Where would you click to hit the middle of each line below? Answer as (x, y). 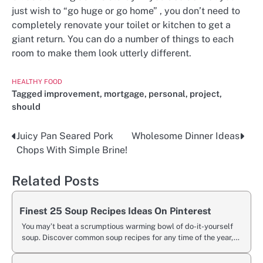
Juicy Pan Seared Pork (65, 136)
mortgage (124, 94)
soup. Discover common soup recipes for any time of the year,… (131, 238)
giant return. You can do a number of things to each (123, 39)
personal (167, 94)
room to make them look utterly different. (102, 53)
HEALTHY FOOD (37, 82)
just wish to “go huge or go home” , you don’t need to (126, 11)
